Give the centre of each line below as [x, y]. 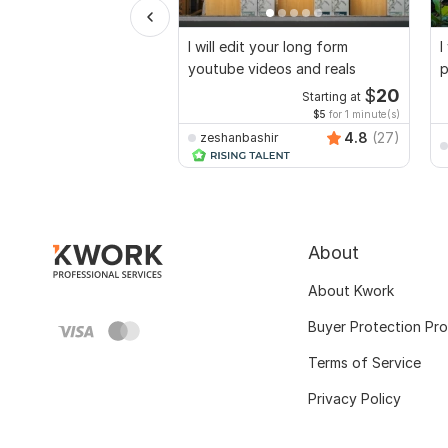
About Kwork [351, 291]
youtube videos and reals [272, 69]
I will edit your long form [268, 47]
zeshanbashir [239, 137]
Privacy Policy [354, 399]
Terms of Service [364, 363]
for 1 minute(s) [363, 114]
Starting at [331, 97]
